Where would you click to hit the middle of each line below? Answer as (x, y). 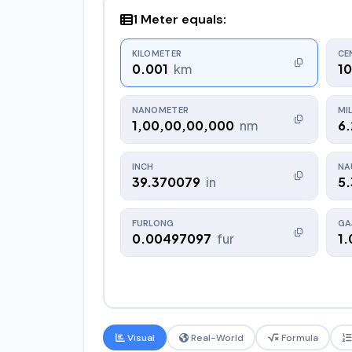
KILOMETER (157, 53)
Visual (139, 337)
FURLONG (153, 223)
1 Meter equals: (179, 19)
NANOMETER (160, 110)
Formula (298, 337)
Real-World (216, 337)
